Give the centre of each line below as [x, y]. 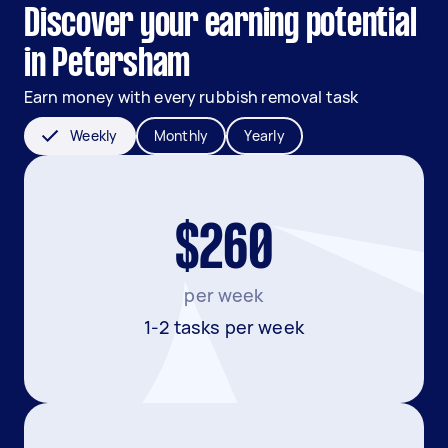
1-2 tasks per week [224, 327]
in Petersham [107, 65]
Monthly [181, 135]
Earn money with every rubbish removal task [191, 97]
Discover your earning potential [220, 25]
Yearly [264, 135]
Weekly [94, 135]
